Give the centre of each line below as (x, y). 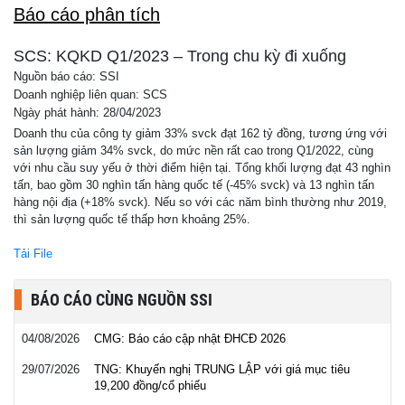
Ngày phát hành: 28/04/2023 (87, 113)
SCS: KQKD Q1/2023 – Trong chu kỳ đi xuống (180, 56)
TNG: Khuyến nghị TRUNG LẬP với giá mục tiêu (222, 369)
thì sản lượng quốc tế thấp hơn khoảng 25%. (132, 219)
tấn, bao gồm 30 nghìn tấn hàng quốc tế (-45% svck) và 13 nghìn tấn (194, 185)
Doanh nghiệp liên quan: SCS (90, 95)
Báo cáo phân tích (87, 14)
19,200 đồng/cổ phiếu (150, 386)
